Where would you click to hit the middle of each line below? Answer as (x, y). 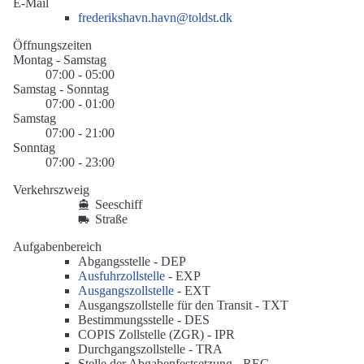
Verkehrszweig (51, 190)
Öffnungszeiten (52, 45)
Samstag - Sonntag (61, 89)
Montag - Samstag (60, 60)
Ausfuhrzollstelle (121, 276)
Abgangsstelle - (119, 262)
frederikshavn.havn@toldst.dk (155, 18)
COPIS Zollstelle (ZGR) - (146, 335)
